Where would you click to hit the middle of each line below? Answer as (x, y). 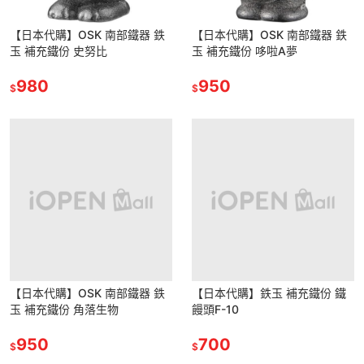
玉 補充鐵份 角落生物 (64, 309)
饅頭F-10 (215, 309)
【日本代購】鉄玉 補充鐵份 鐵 (269, 292)
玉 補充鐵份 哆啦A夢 (245, 50)
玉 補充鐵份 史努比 (58, 50)
